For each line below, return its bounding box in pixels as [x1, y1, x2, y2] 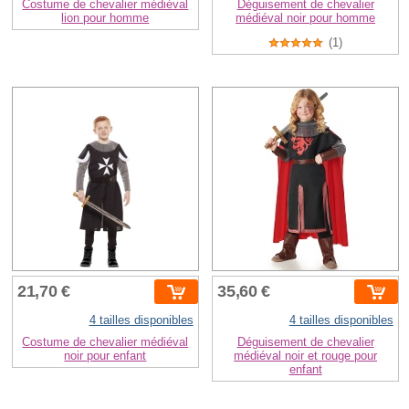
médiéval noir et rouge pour [234, 348, 378, 362]
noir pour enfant [64, 348, 147, 362]
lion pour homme [61, 11, 150, 26]
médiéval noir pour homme [236, 11, 376, 26]
